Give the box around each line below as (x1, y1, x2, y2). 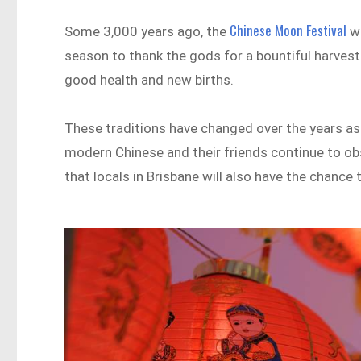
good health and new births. (64, 71, 238, 88)
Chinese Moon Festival (230, 19, 347, 40)
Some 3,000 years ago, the (64, 23, 230, 39)
